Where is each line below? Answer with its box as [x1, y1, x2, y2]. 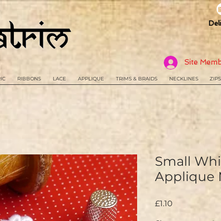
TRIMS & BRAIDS [116, 75, 157, 82]
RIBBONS [17, 75, 41, 82]
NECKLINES [169, 75, 198, 82]
